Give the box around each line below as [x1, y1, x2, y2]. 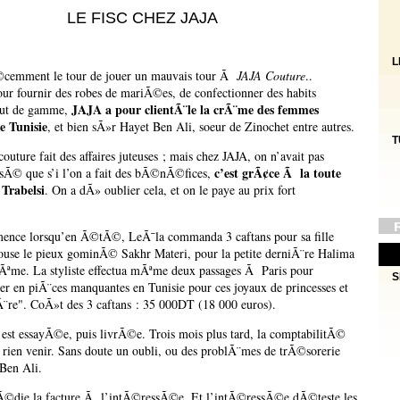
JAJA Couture [237, 67, 305, 85]
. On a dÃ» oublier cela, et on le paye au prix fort [45, 181, 296, 199]
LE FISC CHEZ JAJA [67, 9, 218, 27]
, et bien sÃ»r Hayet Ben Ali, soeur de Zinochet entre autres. [47, 118, 354, 136]
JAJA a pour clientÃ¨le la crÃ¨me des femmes [71, 100, 319, 120]
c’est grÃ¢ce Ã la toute [214, 163, 341, 183]
